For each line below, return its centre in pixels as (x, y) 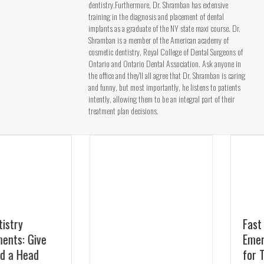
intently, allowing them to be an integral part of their (161, 98)
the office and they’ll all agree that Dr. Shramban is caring (167, 75)
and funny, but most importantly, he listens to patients (164, 87)
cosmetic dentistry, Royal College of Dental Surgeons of (166, 51)
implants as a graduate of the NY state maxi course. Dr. (164, 28)
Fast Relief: (178, 224)
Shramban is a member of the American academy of (159, 39)
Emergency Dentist (195, 239)
